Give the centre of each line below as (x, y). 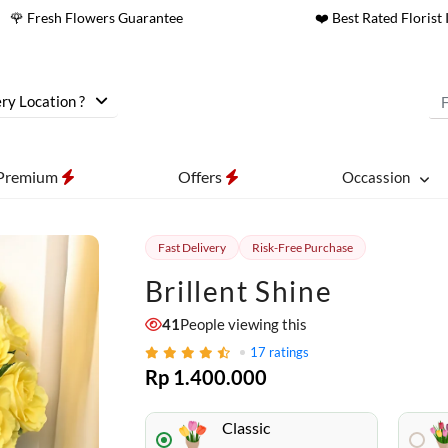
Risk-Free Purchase (302, 247)
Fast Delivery (191, 247)
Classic (245, 427)
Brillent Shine (238, 291)
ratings (288, 352)
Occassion (375, 177)
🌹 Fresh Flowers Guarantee (96, 17)
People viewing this (243, 324)
